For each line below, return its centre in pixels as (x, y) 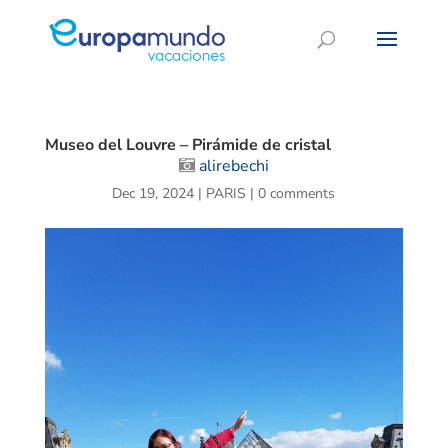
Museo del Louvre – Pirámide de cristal (187, 145)
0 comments (297, 193)
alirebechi (233, 166)
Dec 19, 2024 (153, 193)
